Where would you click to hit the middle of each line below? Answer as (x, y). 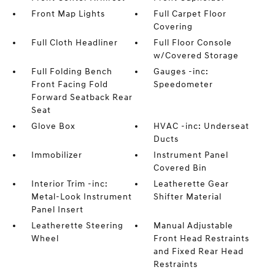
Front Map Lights (68, 14)
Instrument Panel (191, 155)
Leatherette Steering (77, 226)
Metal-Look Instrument (81, 197)
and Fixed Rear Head (199, 251)
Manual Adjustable (194, 226)
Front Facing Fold (69, 84)
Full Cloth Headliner (74, 43)
